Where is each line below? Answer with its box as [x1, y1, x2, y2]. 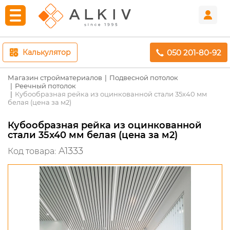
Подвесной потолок [109, 73, 178, 82]
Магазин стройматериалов [8, 73, 102, 82]
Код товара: [8, 146, 56, 156]
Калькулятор [23, 48, 71, 57]
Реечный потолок [15, 82, 76, 90]
